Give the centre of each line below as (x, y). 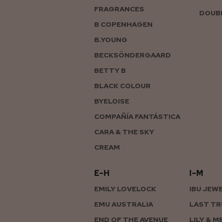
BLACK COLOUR (122, 85)
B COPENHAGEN (123, 24)
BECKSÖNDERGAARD (133, 55)
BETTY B (110, 70)
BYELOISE (112, 101)
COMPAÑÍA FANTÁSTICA (137, 116)
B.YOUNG (111, 39)
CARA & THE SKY (124, 132)
